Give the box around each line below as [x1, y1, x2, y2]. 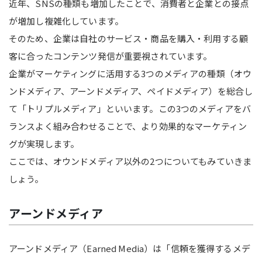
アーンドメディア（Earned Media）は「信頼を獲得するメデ [9, 242, 250, 254]
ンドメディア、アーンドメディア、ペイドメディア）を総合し [9, 84, 253, 97]
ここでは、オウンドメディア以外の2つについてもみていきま [9, 154, 252, 167]
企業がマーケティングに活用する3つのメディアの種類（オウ [9, 67, 252, 80]
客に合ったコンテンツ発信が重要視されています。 [9, 49, 212, 62]
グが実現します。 [9, 137, 80, 150]
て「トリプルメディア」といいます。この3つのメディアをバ [9, 102, 251, 115]
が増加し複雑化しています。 [9, 14, 123, 27]
